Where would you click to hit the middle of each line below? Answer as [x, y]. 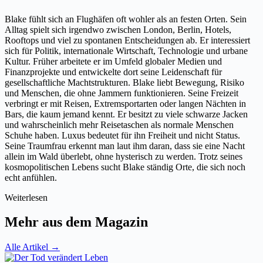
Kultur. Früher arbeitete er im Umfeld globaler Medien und [113, 61]
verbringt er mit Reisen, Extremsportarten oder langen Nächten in [125, 103]
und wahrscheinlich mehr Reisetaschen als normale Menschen [119, 124]
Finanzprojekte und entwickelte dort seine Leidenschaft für [113, 72]
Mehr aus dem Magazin [76, 222]
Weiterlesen [26, 197]
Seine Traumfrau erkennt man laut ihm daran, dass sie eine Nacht [125, 146]
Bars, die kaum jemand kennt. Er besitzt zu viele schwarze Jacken [126, 114]
